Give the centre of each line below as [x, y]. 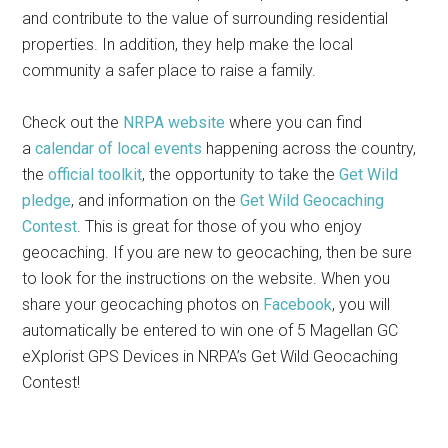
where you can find [294, 123]
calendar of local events [119, 149]
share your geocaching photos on [143, 305]
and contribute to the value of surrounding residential [205, 19]
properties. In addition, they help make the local [188, 45]
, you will [361, 305]
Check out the [73, 123]
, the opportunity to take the [241, 175]
